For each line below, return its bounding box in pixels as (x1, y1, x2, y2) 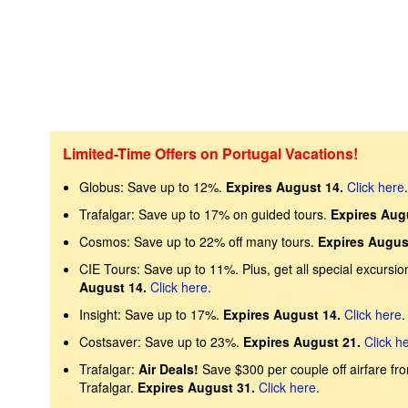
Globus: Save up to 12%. (78, 178, 226, 196)
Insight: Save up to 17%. (78, 305, 223, 323)
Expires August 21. (242, 332, 361, 351)
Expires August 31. (137, 378, 255, 396)
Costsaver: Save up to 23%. (78, 332, 243, 351)
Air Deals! (138, 360, 202, 378)
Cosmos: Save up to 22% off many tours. (78, 232, 318, 250)
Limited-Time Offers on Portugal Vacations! (63, 143, 358, 164)
